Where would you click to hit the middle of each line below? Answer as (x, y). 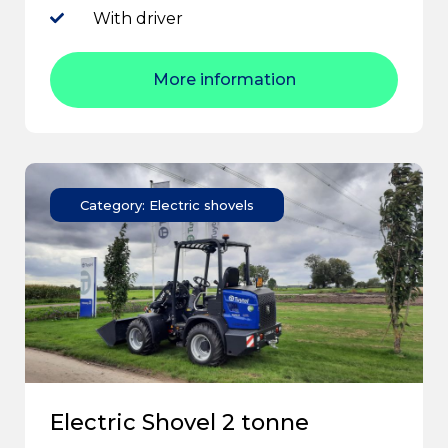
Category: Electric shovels (167, 204)
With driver (137, 18)
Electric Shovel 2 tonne (179, 422)
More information (224, 79)
